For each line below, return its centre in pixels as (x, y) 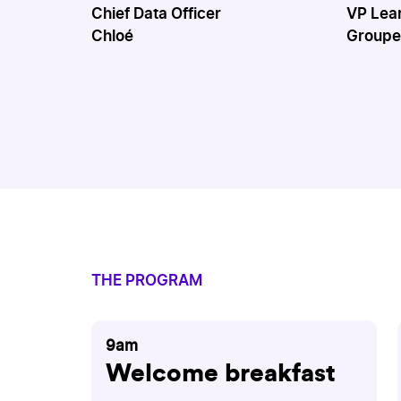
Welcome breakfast (221, 373)
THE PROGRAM (147, 280)
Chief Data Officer (156, 14)
